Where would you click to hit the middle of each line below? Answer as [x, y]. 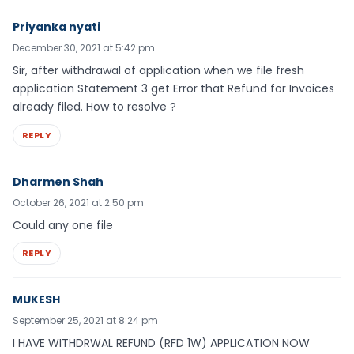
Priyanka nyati [56, 26]
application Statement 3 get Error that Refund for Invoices [173, 88]
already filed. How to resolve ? [94, 106]
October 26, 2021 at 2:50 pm [78, 202]
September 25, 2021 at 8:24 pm [85, 321]
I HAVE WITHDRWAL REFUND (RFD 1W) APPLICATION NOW [161, 343]
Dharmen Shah [58, 181]
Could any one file [63, 225]
